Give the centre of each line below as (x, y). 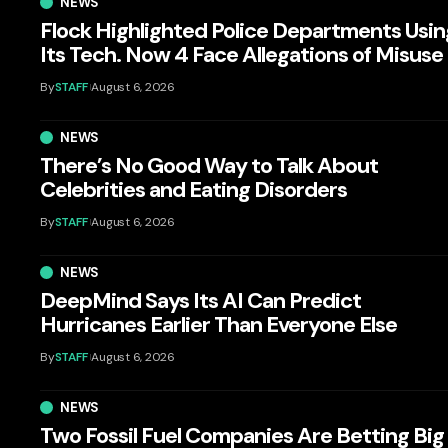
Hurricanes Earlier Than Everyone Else (219, 324)
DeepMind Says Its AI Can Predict (201, 300)
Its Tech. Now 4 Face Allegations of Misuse (242, 54)
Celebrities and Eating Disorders (194, 189)
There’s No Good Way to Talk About (209, 165)
